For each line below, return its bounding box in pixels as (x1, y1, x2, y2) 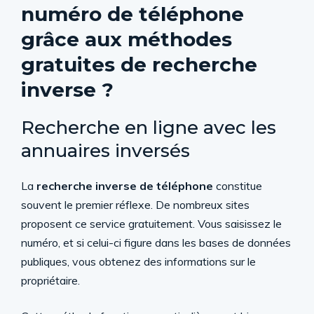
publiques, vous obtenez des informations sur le (21, 254, 256, 268)
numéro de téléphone (21, 2, 244, 26)
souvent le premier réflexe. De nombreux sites (21, 198, 250, 212)
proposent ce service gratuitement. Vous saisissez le (21, 217, 282, 231)
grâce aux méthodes (21, 27, 232, 51)
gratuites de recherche (21, 53, 257, 76)
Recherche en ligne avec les (21, 116, 276, 139)
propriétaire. (21, 273, 80, 287)
